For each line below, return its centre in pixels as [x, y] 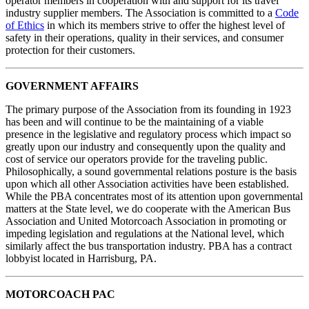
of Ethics [25, 26]
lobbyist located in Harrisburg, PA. [81, 259]
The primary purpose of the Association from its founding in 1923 [148, 110]
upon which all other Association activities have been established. [147, 184]
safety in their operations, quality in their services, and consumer [144, 38]
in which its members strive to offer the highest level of [165, 26]
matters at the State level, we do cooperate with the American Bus [148, 209]
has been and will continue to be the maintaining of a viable [134, 122]
